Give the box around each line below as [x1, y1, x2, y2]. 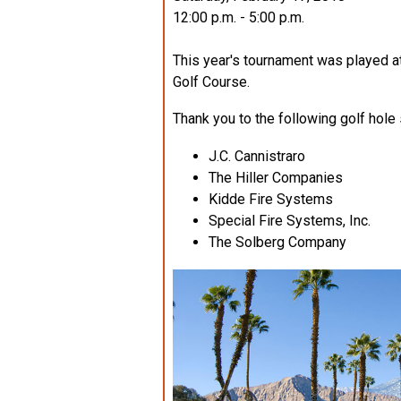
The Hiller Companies [209, 169, 343, 187]
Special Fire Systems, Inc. [209, 212, 371, 230]
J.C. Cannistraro [209, 148, 305, 166]
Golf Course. [173, 73, 250, 91]
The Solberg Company [209, 234, 346, 252]
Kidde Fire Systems [209, 191, 333, 209]
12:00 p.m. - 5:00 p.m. [173, 9, 304, 27]
